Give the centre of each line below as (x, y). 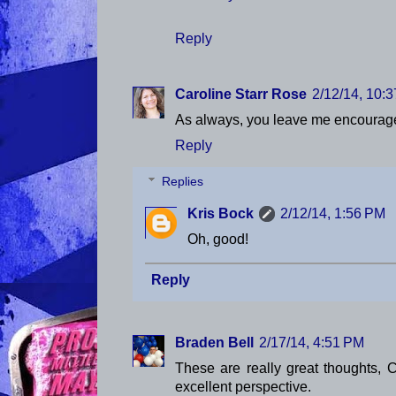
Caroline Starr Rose (241, 94)
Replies (183, 182)
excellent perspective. (243, 386)
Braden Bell (214, 342)
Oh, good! (218, 240)
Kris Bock (221, 214)
